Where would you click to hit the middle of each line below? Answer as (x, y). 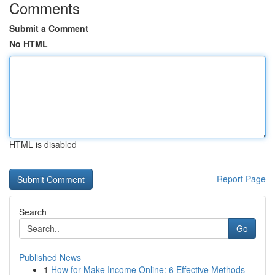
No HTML (29, 44)
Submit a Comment (49, 28)
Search (33, 212)
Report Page (241, 179)
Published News (50, 257)
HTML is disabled (43, 144)
